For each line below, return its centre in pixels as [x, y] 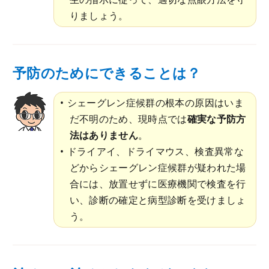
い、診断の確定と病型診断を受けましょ [158, 200]
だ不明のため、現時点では [128, 119]
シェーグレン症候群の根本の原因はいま [155, 103]
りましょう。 [99, 15]
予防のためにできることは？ [107, 73]
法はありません [104, 135]
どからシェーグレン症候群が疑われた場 [158, 168]
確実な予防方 [216, 119]
